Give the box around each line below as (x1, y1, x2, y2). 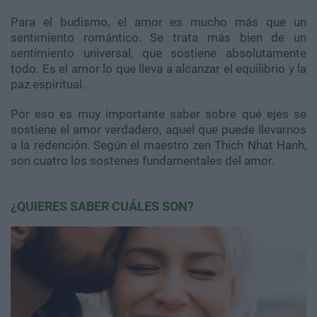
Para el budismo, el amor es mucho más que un (11, 15, 306, 30)
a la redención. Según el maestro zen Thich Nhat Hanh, (11, 138, 306, 153)
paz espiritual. (11, 77, 85, 92)
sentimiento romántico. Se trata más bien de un (11, 30, 306, 45)
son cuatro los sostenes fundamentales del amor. (11, 154, 275, 168)
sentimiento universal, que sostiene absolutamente (11, 46, 306, 61)
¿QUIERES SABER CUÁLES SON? (11, 199, 194, 214)
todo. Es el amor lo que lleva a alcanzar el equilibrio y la (11, 62, 306, 76)
